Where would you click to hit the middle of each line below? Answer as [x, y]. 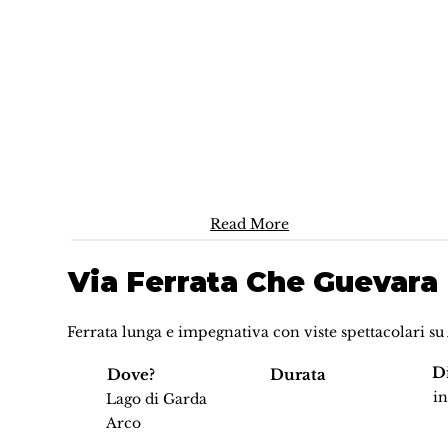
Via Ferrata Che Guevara [252, 282]
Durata [297, 374]
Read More [250, 224]
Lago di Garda [157, 398]
